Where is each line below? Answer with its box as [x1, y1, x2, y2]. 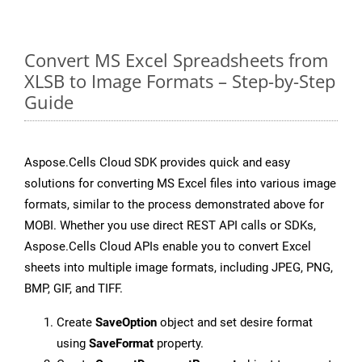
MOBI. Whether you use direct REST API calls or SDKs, [24, 218, 316, 234]
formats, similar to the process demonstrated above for [24, 197, 324, 213]
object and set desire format [157, 315, 313, 330]
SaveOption [95, 315, 157, 330]
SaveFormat [89, 336, 154, 351]
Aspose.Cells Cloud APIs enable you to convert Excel [24, 239, 311, 255]
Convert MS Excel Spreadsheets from [24, 48, 328, 73]
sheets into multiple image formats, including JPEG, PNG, [24, 260, 333, 276]
